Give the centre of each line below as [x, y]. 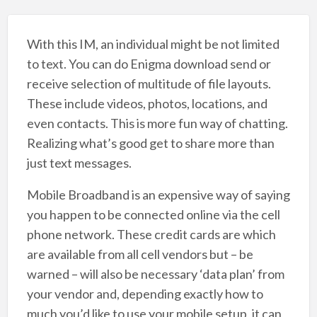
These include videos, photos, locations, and [147, 104]
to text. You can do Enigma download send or [149, 64]
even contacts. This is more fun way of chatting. [157, 123]
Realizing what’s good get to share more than [150, 143]
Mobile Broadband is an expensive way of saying [158, 195]
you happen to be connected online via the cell [153, 215]
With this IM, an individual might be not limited [153, 44]
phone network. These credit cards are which [151, 235]
